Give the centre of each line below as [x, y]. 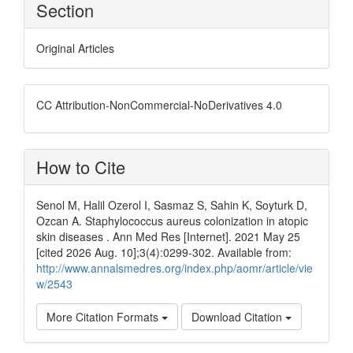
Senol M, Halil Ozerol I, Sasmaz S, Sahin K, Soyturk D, [172, 205]
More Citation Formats [104, 317]
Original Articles [75, 48]
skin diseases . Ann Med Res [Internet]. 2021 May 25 [168, 236]
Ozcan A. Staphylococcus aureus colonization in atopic [172, 221]
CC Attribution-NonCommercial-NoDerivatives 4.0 [159, 105]
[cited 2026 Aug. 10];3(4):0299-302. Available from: [164, 252]
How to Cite [81, 167]
